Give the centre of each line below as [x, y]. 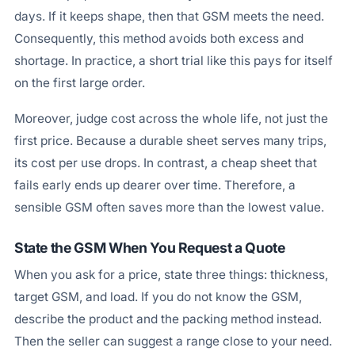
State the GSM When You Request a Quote [149, 247]
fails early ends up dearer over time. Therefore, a [155, 185]
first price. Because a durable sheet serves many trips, [170, 141]
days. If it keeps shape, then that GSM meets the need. [169, 16]
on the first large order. [79, 82]
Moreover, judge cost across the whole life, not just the [171, 119]
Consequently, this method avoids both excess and [158, 38]
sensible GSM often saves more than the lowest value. [169, 208]
